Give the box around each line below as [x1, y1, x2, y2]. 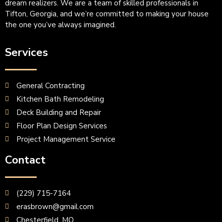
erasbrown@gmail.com [16, 202, 94, 212]
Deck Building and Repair [16, 108, 101, 118]
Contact [5, 153, 46, 168]
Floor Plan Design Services [16, 121, 107, 131]
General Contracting [16, 81, 85, 91]
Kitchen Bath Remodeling [16, 94, 104, 105]
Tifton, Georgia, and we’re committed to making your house [5, 9, 209, 19]
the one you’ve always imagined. [5, 20, 116, 30]
